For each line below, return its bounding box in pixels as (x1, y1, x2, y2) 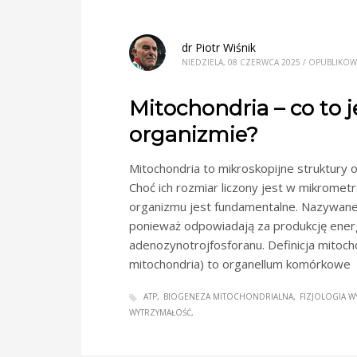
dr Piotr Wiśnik (182, 40, 256, 55)
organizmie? (129, 122, 258, 148)
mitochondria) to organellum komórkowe (129, 256, 351, 273)
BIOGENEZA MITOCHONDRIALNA (163, 291, 293, 303)
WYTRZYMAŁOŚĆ (129, 306, 191, 318)
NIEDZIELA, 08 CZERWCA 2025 (182, 57, 300, 68)
